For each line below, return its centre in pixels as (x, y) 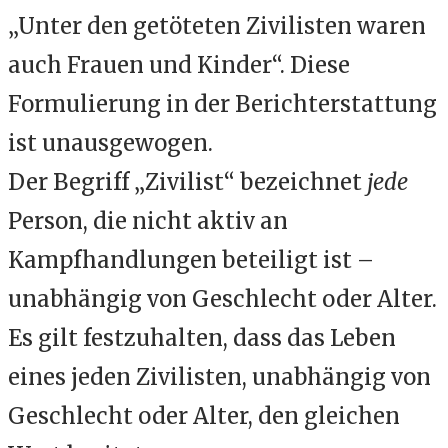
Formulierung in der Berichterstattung (222, 104)
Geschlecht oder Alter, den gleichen (204, 416)
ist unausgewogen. (110, 143)
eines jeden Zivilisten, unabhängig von (219, 377)
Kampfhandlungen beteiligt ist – (191, 260)
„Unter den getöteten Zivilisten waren (217, 26)
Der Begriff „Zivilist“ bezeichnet (187, 182)
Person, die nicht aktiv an (148, 221)
